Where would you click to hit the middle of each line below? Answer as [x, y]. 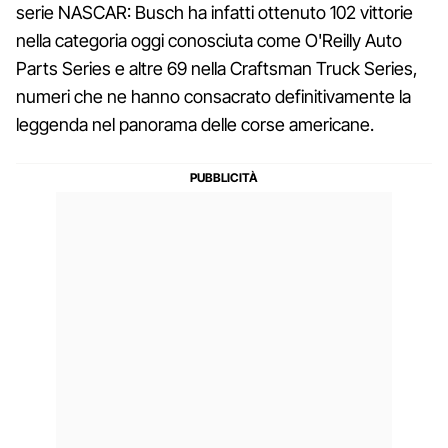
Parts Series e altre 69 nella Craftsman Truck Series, [217, 68]
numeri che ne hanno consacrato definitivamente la [213, 96]
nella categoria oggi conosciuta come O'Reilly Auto [209, 40]
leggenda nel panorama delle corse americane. [195, 124]
